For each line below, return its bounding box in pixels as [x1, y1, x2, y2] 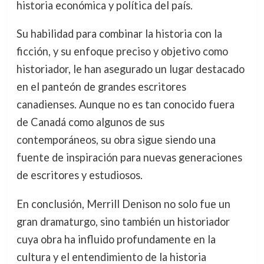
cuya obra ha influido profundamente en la [16, 232, 216, 246]
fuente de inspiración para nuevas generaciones [16, 151, 242, 164]
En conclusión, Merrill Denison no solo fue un [16, 197, 230, 210]
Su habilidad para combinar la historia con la [16, 27, 222, 41]
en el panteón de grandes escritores [16, 80, 186, 94]
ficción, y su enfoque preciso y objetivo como [16, 45, 228, 58]
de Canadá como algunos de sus [16, 115, 164, 129]
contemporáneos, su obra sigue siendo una [16, 133, 216, 147]
